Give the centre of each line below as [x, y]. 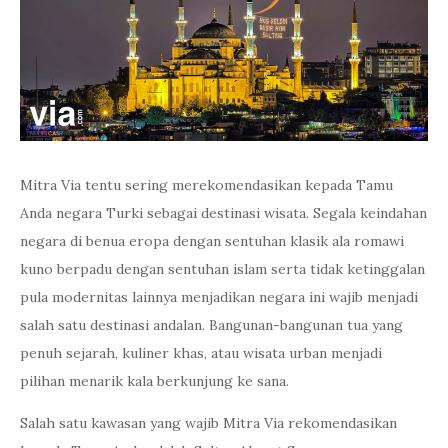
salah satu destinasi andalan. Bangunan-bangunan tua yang [211, 325]
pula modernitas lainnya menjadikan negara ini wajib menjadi [219, 297]
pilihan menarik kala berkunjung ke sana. [154, 381]
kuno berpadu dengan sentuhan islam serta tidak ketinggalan [222, 269]
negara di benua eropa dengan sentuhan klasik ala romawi [212, 241]
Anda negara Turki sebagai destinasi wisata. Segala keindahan [223, 213]
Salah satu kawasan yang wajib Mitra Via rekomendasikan [208, 423]
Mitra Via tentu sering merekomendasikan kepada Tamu [206, 185]
